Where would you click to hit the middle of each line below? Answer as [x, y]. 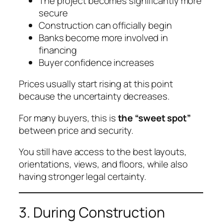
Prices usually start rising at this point [96, 84]
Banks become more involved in [104, 37]
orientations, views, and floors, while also [103, 164]
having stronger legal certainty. [83, 177]
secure [53, 13]
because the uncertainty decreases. [94, 96]
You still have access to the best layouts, [103, 152]
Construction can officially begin [105, 25]
